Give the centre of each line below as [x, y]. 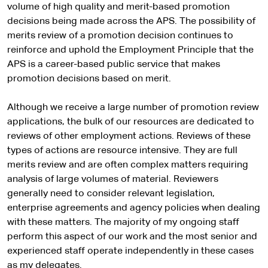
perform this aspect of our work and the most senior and [132, 237]
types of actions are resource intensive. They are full [122, 151]
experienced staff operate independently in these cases [130, 251]
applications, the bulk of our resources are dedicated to [131, 122]
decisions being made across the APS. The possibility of [131, 22]
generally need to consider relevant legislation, [111, 194]
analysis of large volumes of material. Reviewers [113, 179]
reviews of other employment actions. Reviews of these [129, 136]
